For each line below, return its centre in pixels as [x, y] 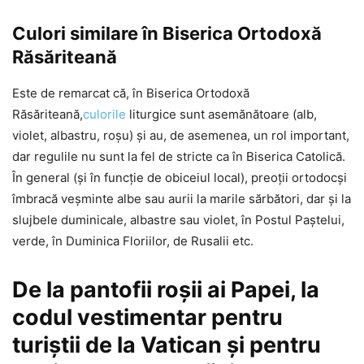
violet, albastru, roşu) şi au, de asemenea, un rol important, [181, 135]
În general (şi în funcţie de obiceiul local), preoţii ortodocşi [180, 177]
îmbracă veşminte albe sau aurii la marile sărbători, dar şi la [182, 198]
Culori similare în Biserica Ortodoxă [167, 33]
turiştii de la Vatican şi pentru [167, 344]
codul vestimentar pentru [147, 317]
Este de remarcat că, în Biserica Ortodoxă [131, 93]
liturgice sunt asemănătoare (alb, [221, 114]
